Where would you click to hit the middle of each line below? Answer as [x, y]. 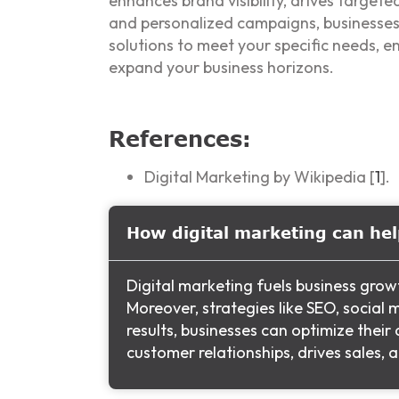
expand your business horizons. [221, 68]
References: [180, 139]
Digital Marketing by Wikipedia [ [260, 177]
